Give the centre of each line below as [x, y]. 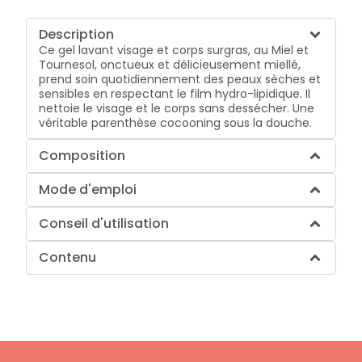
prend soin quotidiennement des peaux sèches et [180, 79]
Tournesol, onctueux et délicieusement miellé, [170, 64]
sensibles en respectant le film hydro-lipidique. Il [175, 93]
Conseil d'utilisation [104, 223]
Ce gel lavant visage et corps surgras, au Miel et [174, 50]
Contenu [68, 257]
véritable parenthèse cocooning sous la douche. [176, 122]
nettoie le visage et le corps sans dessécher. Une [177, 108]
